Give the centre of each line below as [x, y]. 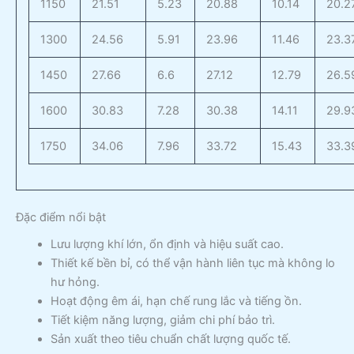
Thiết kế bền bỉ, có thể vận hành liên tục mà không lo [192, 263]
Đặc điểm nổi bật [61, 217]
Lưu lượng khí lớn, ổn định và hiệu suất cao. [167, 244]
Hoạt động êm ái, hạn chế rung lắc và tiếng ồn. [176, 301]
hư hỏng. [75, 282]
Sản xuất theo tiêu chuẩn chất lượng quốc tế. [170, 339]
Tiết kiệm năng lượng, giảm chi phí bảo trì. [162, 320]
